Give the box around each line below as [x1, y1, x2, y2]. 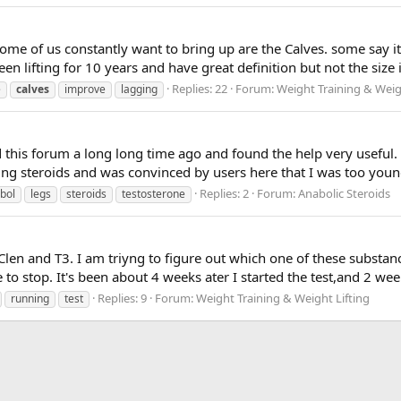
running [11, 290, 49, 306]
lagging [121, 81, 158, 97]
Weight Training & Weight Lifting [196, 289, 370, 306]
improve [64, 81, 106, 97]
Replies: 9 [98, 289, 147, 306]
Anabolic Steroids [298, 184, 390, 201]
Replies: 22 [172, 80, 227, 97]
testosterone [122, 185, 185, 201]
